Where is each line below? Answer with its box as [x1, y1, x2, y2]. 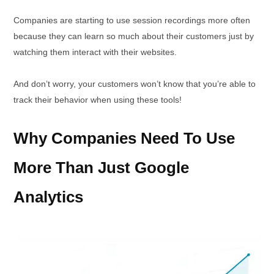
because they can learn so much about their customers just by [13, 31, 254, 41]
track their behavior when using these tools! [13, 94, 182, 105]
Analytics [13, 187, 83, 206]
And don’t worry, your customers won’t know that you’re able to [13, 78, 256, 89]
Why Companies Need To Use [13, 128, 235, 147]
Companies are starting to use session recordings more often [13, 15, 250, 25]
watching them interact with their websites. [13, 46, 182, 57]
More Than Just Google [13, 158, 189, 177]
